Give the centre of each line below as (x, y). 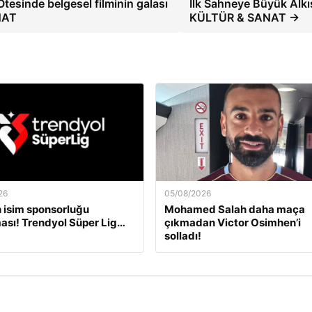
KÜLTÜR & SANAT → (245, 17)
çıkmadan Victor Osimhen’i (232, 223)
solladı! (182, 236)
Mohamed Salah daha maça (234, 209)
